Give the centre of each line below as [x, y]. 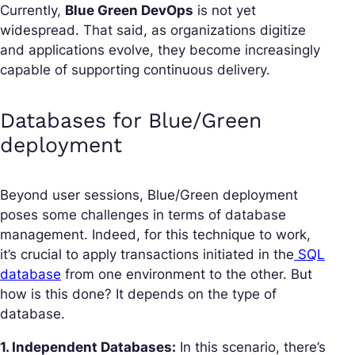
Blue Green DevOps [129, 10]
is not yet [225, 10]
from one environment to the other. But [187, 274]
